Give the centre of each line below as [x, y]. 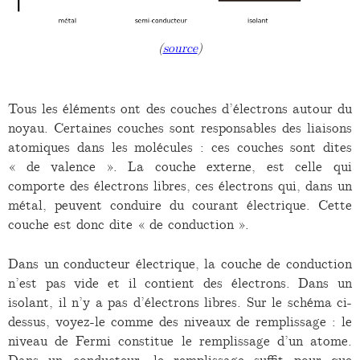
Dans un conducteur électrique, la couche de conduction [180, 264]
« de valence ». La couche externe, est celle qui [180, 166]
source [180, 49]
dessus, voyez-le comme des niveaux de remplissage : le [180, 322]
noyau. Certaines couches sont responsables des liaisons [180, 127]
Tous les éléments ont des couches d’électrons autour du [180, 108]
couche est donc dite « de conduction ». [129, 224]
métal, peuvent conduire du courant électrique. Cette [180, 205]
